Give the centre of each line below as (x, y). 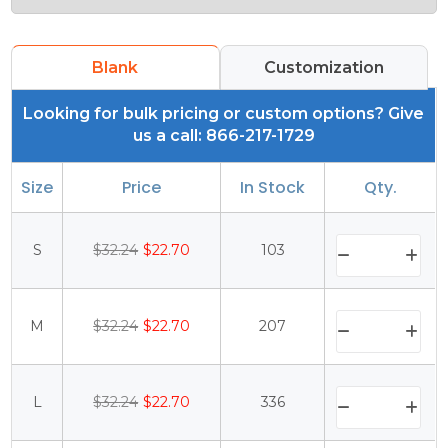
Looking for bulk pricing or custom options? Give (224, 114)
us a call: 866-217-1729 (223, 136)
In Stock (273, 188)
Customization (324, 68)
